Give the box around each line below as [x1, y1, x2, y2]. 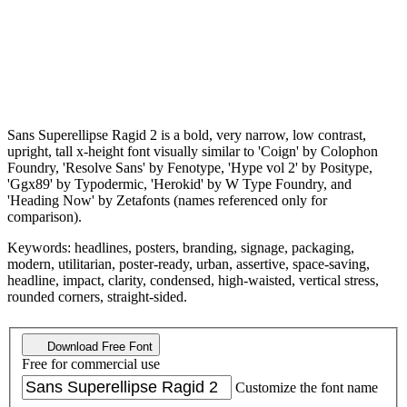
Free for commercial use [22, 356, 160, 372]
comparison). [7, 208, 82, 224]
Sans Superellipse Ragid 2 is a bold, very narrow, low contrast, [7, 126, 366, 143]
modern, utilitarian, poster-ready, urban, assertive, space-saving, [7, 255, 370, 272]
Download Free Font [44, 340, 153, 354]
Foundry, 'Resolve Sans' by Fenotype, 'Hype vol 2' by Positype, [7, 159, 372, 175]
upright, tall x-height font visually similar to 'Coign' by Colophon [7, 143, 378, 159]
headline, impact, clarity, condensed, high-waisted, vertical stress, [7, 272, 379, 288]
